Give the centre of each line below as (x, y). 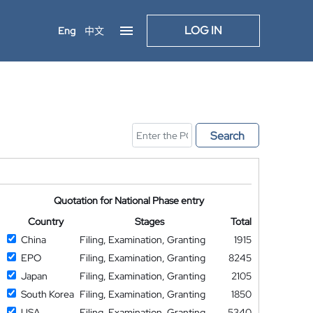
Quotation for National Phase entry (129, 201)
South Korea (47, 294)
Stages (150, 221)
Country (45, 221)
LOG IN (203, 30)
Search (227, 136)
